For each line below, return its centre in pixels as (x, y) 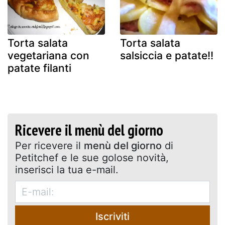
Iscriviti (113, 216)
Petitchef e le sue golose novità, (92, 157)
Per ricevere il (49, 145)
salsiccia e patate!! (167, 55)
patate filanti (39, 68)
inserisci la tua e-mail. (67, 170)
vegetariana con (48, 55)
